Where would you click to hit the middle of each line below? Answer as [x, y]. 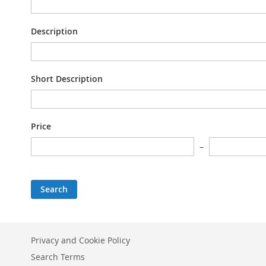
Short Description [67, 78]
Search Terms [58, 257]
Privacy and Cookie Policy [80, 240]
